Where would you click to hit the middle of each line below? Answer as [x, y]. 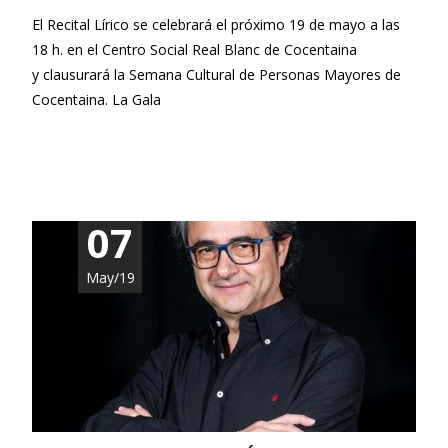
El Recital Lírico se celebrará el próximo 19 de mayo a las [216, 25]
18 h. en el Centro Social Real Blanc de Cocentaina [194, 50]
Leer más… [71, 137]
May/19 [110, 278]
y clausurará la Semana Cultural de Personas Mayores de [216, 75]
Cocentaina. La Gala [96, 100]
